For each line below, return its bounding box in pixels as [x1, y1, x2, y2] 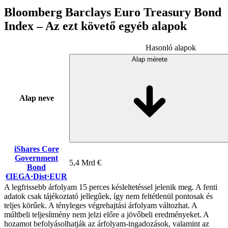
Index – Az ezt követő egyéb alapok [4, 19, 187, 33]
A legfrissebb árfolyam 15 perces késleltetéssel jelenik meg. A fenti [4, 182, 217, 191]
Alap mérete [132, 55, 167, 63]
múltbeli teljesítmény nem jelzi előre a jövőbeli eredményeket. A [4, 210, 209, 219]
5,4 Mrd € [69, 158, 101, 167]
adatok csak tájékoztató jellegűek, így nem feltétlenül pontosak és [4, 191, 213, 201]
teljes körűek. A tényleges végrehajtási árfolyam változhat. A [4, 201, 197, 210]
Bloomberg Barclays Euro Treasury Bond [4, 5, 221, 19]
